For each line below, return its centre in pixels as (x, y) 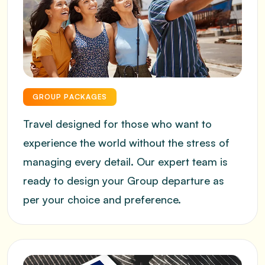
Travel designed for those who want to (117, 124)
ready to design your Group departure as (124, 180)
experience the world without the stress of (126, 143)
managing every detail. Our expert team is (125, 161)
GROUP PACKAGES (70, 97)
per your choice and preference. (102, 199)
